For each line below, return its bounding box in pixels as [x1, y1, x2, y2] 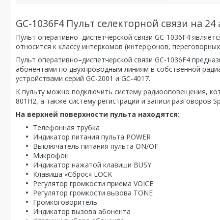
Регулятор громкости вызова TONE [33, 188, 153, 197]
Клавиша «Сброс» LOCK [33, 169, 112, 179]
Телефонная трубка [33, 123, 100, 132]
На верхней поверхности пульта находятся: [16, 110, 180, 119]
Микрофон [33, 151, 69, 160]
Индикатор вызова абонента [33, 207, 131, 216]
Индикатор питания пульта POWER [33, 132, 151, 141]
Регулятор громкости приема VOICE [33, 179, 153, 188]
